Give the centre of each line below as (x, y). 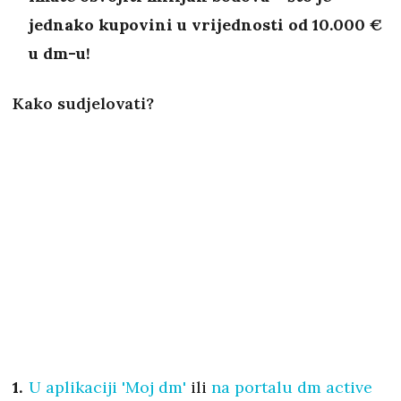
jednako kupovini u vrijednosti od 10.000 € (205, 25)
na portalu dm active (292, 388)
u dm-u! (60, 54)
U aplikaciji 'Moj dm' (110, 388)
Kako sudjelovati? (83, 104)
